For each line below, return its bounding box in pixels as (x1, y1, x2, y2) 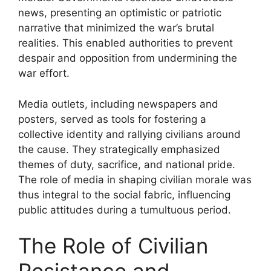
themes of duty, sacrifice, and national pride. (18, 158, 235, 171)
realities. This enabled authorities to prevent (18, 37, 233, 49)
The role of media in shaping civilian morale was (18, 173, 252, 186)
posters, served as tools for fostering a (18, 113, 206, 125)
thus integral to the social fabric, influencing (18, 188, 230, 201)
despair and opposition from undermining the (18, 52, 237, 64)
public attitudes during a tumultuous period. (18, 203, 231, 216)
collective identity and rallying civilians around (18, 128, 241, 140)
